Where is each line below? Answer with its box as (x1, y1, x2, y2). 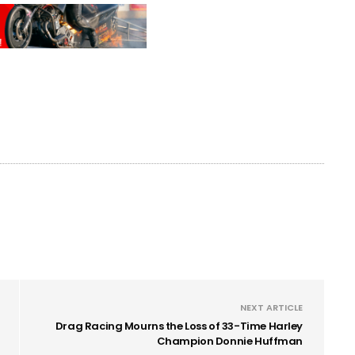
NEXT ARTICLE (240, 300, 303, 314)
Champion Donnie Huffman (156, 333, 303, 349)
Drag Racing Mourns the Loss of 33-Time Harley (55, 318, 303, 334)
